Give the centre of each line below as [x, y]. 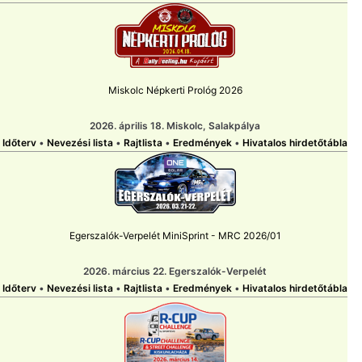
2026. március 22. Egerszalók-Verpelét [175, 271]
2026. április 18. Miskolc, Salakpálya [175, 126]
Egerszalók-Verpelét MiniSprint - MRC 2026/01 [175, 236]
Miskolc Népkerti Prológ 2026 [175, 90]
